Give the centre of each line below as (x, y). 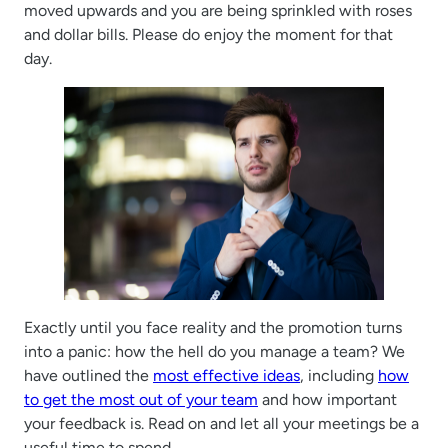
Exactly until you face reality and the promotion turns (213, 328)
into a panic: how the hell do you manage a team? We (214, 352)
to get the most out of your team (141, 400)
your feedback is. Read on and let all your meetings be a (221, 424)
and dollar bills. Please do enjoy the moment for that (208, 34)
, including (339, 376)
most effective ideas (226, 376)
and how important (327, 400)
